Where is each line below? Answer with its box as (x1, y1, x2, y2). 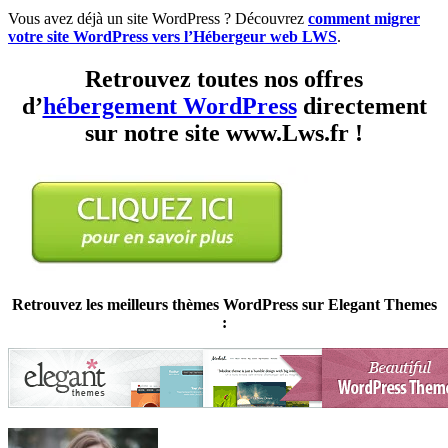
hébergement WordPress (42, 93, 297, 120)
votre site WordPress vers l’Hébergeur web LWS (8, 28, 337, 46)
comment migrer (308, 10, 420, 28)
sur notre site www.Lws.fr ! (85, 120, 363, 147)
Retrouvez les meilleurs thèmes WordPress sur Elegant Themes (11, 296, 437, 314)
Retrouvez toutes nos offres (85, 66, 363, 93)
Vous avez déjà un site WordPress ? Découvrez (8, 10, 304, 28)
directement (296, 93, 427, 120)
